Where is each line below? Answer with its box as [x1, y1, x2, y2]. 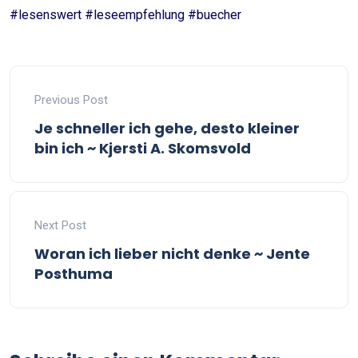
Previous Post [34, 93, 108, 107]
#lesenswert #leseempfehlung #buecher [10, 7, 241, 22]
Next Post [34, 218, 86, 233]
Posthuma [34, 264, 113, 284]
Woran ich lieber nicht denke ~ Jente [34, 244, 310, 264]
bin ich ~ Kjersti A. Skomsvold [34, 138, 251, 158]
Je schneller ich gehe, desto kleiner [34, 118, 300, 138]
